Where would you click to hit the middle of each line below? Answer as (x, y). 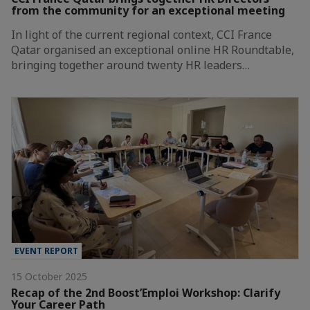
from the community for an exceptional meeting (148, 11)
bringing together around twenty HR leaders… (130, 65)
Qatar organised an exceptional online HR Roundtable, (153, 50)
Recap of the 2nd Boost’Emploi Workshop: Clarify (146, 293)
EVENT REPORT (46, 251)
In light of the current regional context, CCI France (142, 35)
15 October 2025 (49, 277)
